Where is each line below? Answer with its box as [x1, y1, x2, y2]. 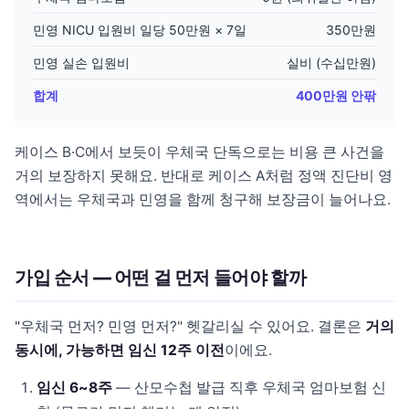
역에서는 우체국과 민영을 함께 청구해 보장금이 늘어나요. [15, 191, 391, 208]
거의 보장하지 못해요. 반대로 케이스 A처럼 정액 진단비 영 [15, 167, 393, 184]
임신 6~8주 [37, 379, 112, 396]
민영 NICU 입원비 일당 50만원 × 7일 [33, 22, 246, 37]
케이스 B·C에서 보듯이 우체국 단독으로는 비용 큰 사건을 [15, 143, 384, 161]
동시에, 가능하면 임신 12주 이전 [15, 341, 225, 359]
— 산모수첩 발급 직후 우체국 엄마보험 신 [112, 379, 386, 396]
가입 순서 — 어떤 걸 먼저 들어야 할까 [15, 267, 307, 288]
